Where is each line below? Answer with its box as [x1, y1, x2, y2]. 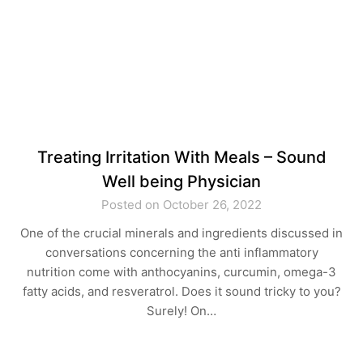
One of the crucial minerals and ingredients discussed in [20, 225, 343, 241]
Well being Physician [102, 172, 261, 191]
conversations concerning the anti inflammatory [45, 245, 318, 260]
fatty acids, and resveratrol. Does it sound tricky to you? [22, 284, 341, 299]
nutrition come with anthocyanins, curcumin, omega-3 [27, 264, 336, 280]
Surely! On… [147, 303, 216, 318]
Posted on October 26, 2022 [101, 197, 262, 212]
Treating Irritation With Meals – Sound [36, 147, 327, 167]
